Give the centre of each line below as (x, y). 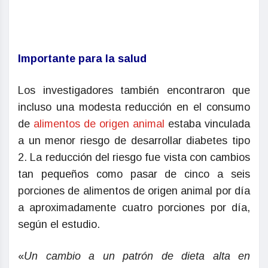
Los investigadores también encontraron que (134, 91)
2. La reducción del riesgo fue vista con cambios (134, 158)
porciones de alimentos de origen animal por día (134, 191)
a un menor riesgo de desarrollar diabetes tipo (134, 141)
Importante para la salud (82, 59)
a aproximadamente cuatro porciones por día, (134, 208)
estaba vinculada (209, 124)
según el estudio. (59, 225)
